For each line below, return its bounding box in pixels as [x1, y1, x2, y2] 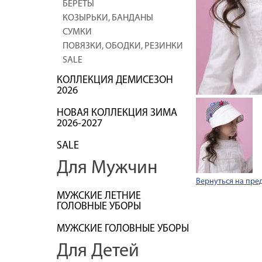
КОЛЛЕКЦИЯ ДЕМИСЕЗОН [57, 75, 173, 86]
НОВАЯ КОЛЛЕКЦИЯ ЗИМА [57, 108, 177, 119]
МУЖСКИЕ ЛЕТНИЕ [57, 191, 141, 202]
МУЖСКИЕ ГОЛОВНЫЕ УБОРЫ [57, 223, 189, 235]
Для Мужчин [57, 159, 157, 178]
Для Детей [57, 242, 139, 261]
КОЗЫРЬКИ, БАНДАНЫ [63, 13, 153, 23]
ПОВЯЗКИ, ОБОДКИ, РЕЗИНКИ [63, 42, 183, 51]
